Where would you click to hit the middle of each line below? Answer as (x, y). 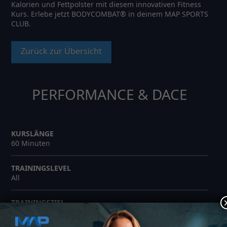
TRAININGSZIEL (38, 202)
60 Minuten (30, 143)
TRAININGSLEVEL (41, 168)
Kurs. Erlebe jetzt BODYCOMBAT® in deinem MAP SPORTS (109, 14)
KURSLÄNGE (32, 133)
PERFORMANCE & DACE (110, 94)
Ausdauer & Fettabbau (49, 212)
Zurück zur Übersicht (61, 51)
